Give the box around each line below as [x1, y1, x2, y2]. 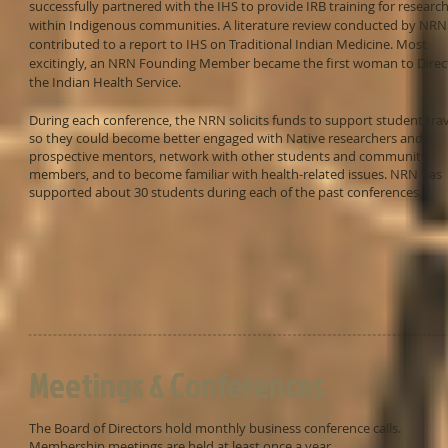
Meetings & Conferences [29, 361, 324, 409]
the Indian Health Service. [29, 73, 184, 91]
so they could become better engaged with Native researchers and [29, 129, 423, 147]
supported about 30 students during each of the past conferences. [29, 183, 422, 201]
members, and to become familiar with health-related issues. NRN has [29, 165, 442, 183]
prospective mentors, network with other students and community [29, 147, 428, 165]
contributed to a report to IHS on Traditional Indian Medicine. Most [29, 35, 427, 53]
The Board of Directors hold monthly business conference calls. [29, 419, 404, 437]
